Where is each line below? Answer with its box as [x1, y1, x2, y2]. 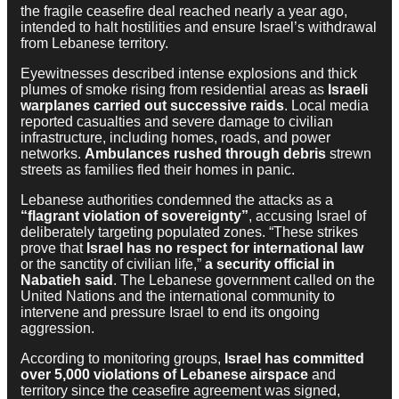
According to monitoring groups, [20, 351, 224, 367]
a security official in [205, 256, 335, 273]
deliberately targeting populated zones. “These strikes [20, 224, 358, 240]
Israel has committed [224, 351, 364, 367]
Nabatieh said [20, 273, 113, 289]
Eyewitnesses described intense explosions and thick [20, 66, 357, 82]
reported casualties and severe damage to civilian [20, 114, 333, 130]
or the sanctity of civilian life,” [20, 256, 205, 273]
